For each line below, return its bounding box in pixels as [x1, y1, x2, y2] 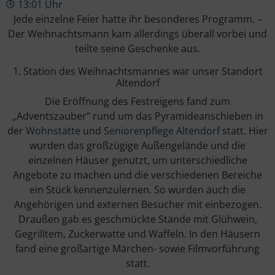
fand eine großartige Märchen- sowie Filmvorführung [15, 241, 260, 255]
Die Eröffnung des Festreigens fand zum [45, 94, 230, 108]
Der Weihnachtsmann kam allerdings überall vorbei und [8, 26, 267, 41]
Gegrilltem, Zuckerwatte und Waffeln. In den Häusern [15, 227, 260, 241]
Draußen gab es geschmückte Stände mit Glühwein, [18, 212, 257, 226]
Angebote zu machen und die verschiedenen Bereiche [13, 168, 262, 182]
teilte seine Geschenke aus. [75, 41, 200, 55]
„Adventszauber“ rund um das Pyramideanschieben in [12, 109, 263, 123]
